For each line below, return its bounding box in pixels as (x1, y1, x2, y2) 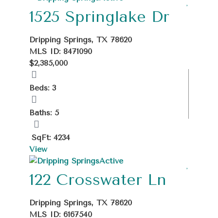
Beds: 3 (29, 83, 56, 92)
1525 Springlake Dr (29, 7, 169, 26)
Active (99, 156, 123, 165)
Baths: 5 (29, 108, 59, 117)
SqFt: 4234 (32, 132, 70, 142)
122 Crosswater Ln (29, 170, 166, 189)
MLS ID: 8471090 (29, 46, 92, 56)
